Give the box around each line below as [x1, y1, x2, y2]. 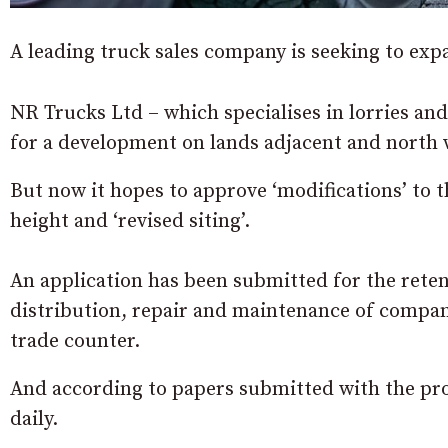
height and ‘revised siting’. [10, 208, 250, 234]
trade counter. [10, 328, 140, 354]
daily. [10, 406, 58, 432]
